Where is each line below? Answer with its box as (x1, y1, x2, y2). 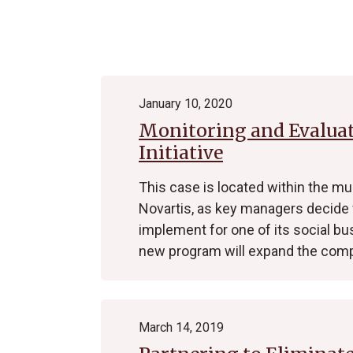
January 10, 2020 (139, 96, 232, 111)
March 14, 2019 (139, 320, 224, 335)
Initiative (139, 141, 223, 164)
